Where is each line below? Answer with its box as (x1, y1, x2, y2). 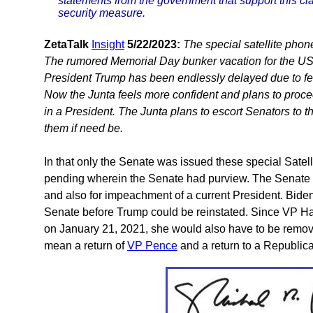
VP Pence (127, 240, 177, 252)
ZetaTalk (44, 38, 89, 51)
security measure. (58, 7, 145, 20)
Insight (92, 38, 124, 51)
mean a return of (44, 240, 127, 252)
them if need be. (44, 122, 123, 135)
